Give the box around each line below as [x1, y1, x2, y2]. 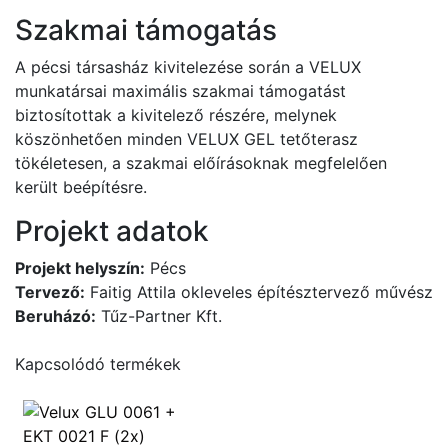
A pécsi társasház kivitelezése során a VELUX [15, 57, 361, 77]
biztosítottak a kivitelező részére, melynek [15, 105, 337, 125]
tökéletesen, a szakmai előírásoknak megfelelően [15, 153, 387, 173]
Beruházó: [15, 306, 96, 326]
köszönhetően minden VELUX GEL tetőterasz [15, 129, 358, 149]
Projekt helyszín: [15, 258, 145, 278]
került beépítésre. [15, 177, 147, 197]
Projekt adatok [15, 214, 209, 248]
